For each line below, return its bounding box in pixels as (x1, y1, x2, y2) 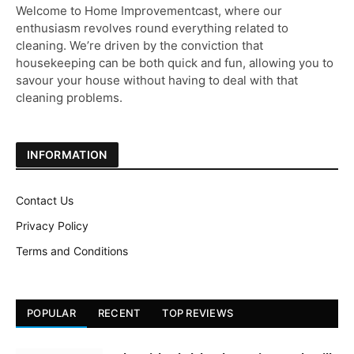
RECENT (97, 307, 141, 320)
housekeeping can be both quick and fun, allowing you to (16, 55, 333, 71)
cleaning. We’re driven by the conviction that (16, 38, 263, 54)
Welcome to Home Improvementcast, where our (16, 3, 282, 19)
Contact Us (16, 194, 73, 208)
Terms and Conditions (16, 244, 128, 258)
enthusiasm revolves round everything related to (16, 21, 288, 36)
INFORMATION (27, 148, 107, 162)
